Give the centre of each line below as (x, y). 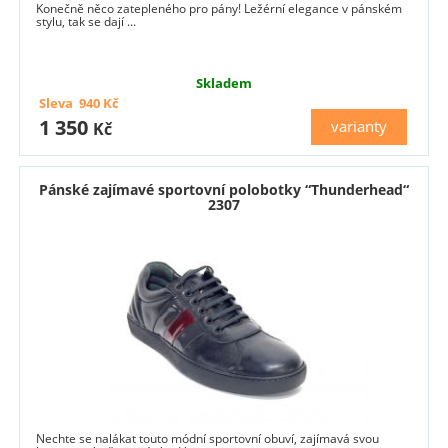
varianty (359, 126)
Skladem (223, 82)
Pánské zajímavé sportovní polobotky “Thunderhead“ (223, 189)
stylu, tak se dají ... (86, 21)
